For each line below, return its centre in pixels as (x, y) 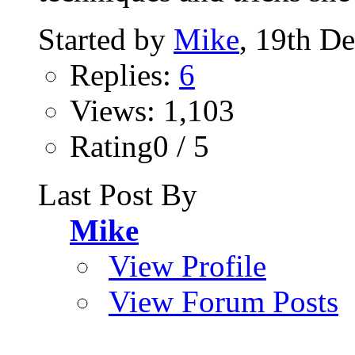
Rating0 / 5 (139, 146)
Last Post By (118, 195)
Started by (106, 39)
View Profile (187, 266)
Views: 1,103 (152, 111)
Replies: (124, 75)
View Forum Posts (223, 302)
